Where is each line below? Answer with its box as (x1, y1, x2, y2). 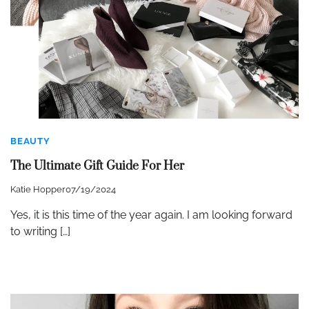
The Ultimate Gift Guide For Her (10, 159, 184, 175)
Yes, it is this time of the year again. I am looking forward (10, 208, 292, 222)
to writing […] (10, 225, 70, 239)
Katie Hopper (10, 184, 66, 195)
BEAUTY (10, 135, 50, 146)
